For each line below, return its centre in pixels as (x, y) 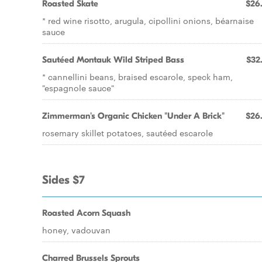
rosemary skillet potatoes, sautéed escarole (127, 133)
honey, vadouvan (76, 230)
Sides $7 (63, 180)
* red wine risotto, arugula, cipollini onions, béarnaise (148, 20)
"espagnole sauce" (78, 88)
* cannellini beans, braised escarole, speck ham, (137, 77)
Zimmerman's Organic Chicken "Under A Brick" (133, 116)
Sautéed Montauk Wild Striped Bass (113, 60)
